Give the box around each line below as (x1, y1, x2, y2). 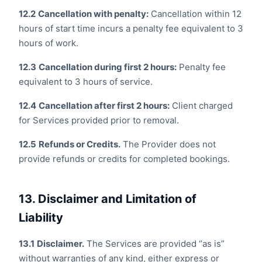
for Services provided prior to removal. (19, 115, 179, 126)
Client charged (170, 100, 233, 111)
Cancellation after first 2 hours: (39, 100, 170, 111)
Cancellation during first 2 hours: (39, 61, 177, 73)
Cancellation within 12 (149, 8, 242, 19)
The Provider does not (120, 139, 216, 150)
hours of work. (19, 37, 78, 49)
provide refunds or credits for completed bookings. (19, 153, 230, 164)
